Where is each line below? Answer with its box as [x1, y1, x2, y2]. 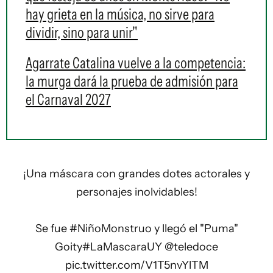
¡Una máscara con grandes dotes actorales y [23, 167, 250, 180]
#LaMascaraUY [82, 240, 162, 253]
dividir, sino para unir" [26, 23, 138, 41]
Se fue [35, 222, 69, 235]
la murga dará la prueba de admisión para [26, 72, 238, 90]
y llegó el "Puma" [151, 222, 238, 235]
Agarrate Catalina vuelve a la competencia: [26, 54, 246, 72]
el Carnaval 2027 [26, 90, 111, 108]
